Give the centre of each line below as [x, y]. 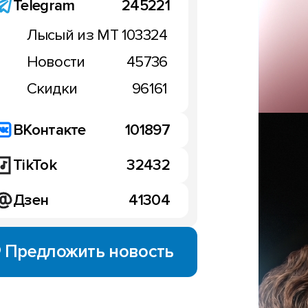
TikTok [34, 165]
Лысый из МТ [72, 35]
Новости [56, 62]
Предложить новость [89, 252]
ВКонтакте [49, 130]
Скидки [52, 89]
